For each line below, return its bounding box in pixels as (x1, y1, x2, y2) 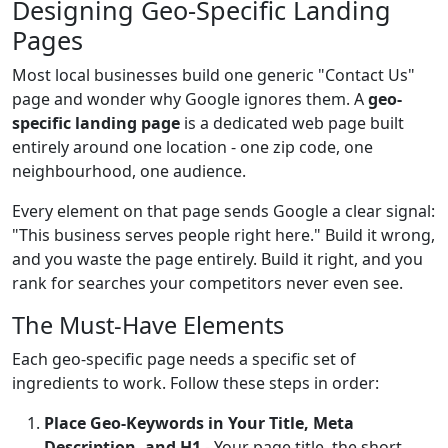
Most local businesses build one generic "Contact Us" (12, 64, 415, 86)
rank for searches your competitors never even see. (12, 272, 403, 294)
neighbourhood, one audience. (12, 160, 246, 182)
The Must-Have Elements (12, 309, 284, 341)
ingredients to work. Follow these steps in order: (12, 372, 379, 394)
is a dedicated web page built (180, 112, 404, 134)
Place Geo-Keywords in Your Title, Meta (44, 412, 354, 434)
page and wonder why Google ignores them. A (12, 88, 368, 110)
